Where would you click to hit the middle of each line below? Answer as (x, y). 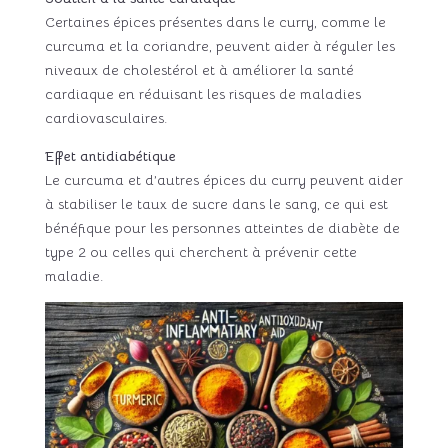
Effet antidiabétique (110, 155)
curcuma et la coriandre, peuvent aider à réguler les (219, 45)
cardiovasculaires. (105, 117)
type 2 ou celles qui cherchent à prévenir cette (200, 251)
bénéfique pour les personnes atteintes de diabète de (222, 227)
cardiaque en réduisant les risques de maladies (202, 93)
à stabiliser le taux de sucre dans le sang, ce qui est (216, 203)
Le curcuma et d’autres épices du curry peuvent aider (223, 179)
